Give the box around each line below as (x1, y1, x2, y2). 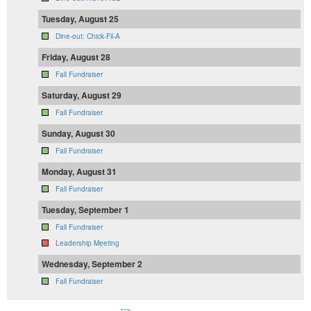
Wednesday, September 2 (42, 258, 142, 271)
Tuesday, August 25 (42, 12, 119, 26)
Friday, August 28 (42, 51, 110, 64)
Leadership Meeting (56, 238, 119, 249)
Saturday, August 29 (42, 89, 121, 102)
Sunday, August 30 (42, 127, 115, 140)
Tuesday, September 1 (42, 203, 129, 217)
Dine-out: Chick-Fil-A (56, 31, 120, 42)
